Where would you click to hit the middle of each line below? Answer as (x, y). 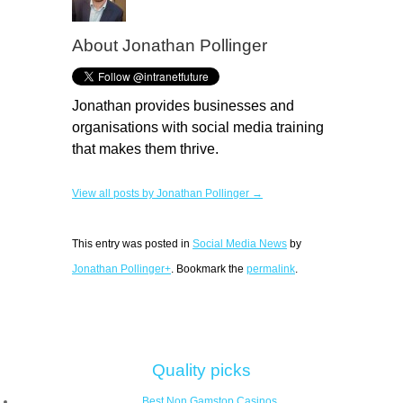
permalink (271, 269)
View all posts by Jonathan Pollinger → (167, 194)
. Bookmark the (209, 269)
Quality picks (201, 371)
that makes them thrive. (145, 149)
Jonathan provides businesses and (183, 106)
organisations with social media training (198, 127)
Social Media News (240, 244)
